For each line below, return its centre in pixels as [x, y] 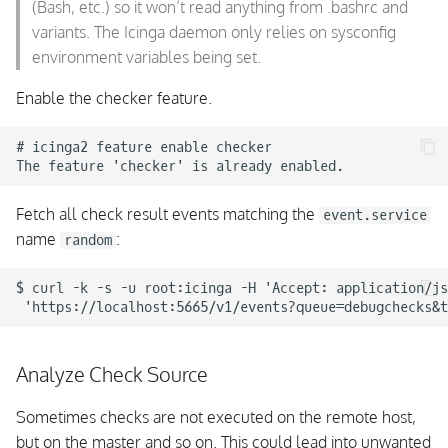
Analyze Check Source [114, 374]
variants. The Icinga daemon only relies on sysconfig [214, 32]
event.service [375, 215]
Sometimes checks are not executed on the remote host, [216, 417]
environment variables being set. [146, 57]
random [88, 240]
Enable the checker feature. [114, 98]
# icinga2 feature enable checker [144, 147]
